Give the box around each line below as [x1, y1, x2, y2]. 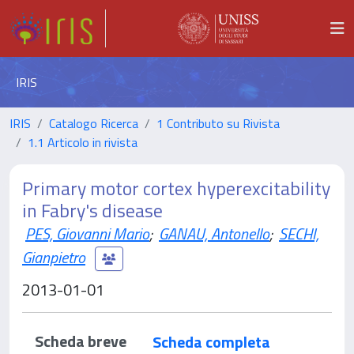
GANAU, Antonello [159, 221, 269, 246]
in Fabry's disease [22, 196, 163, 224]
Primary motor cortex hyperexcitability [22, 174, 330, 202]
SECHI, [279, 221, 319, 246]
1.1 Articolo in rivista [28, 133, 137, 152]
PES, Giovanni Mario [25, 221, 149, 246]
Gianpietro [22, 244, 85, 269]
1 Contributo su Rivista [156, 114, 280, 133]
